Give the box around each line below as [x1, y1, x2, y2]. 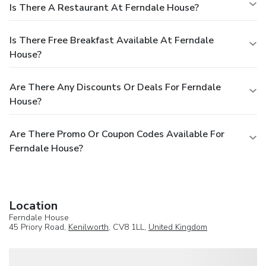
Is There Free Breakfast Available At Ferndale [9, 33, 214, 47]
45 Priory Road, [9, 221, 68, 233]
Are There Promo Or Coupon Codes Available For [9, 127, 224, 141]
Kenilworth [68, 221, 109, 233]
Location [9, 197, 58, 214]
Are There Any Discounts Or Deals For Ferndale [9, 80, 221, 94]
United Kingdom [148, 221, 207, 233]
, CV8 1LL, [109, 221, 148, 233]
